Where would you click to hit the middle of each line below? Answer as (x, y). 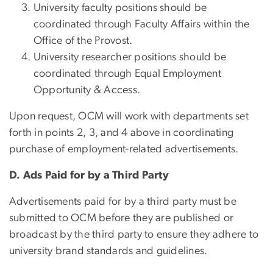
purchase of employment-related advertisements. (124, 150)
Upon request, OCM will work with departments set (129, 117)
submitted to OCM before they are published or (122, 218)
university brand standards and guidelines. (108, 251)
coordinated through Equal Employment (127, 74)
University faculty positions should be (120, 8)
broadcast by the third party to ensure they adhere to (134, 235)
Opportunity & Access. (87, 90)
